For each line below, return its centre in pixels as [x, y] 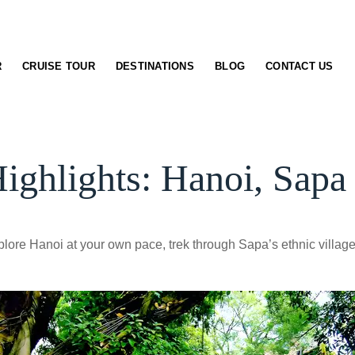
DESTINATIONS [155, 67]
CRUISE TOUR [59, 67]
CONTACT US [300, 67]
